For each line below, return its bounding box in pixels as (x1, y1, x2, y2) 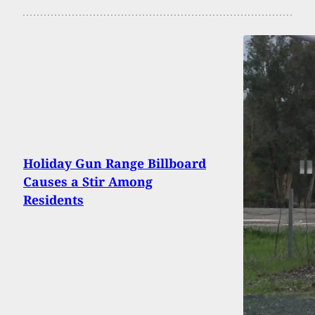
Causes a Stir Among (23, 173, 153, 191)
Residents (23, 191, 84, 209)
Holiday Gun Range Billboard (23, 155, 206, 172)
